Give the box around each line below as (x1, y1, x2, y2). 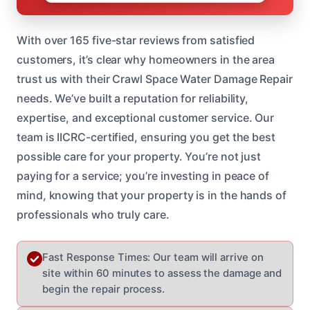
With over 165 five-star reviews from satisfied (17, 33, 255, 47)
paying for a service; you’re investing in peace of (17, 168, 270, 183)
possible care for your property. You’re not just (17, 149, 262, 163)
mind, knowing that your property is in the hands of (17, 188, 286, 202)
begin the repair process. (42, 282, 165, 295)
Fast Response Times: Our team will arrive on (42, 250, 264, 264)
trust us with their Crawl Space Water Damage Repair (17, 71, 293, 86)
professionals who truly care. (17, 207, 170, 221)
